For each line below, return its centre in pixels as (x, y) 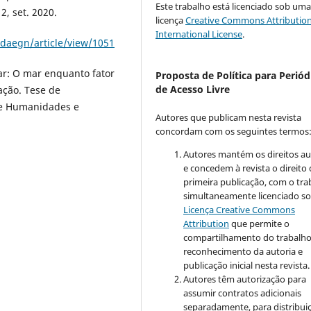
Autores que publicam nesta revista (229, 117)
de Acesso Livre (193, 89)
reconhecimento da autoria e (243, 251)
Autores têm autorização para (245, 279)
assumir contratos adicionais (243, 293)
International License (199, 34)
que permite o (260, 223)
